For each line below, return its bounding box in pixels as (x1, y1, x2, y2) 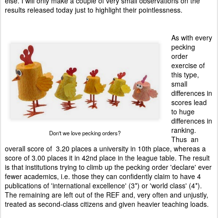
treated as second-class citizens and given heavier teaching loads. (5, 199, 209, 209)
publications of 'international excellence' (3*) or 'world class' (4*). (5, 181, 202, 190)
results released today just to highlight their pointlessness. (5, 5, 182, 15)
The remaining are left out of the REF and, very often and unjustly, (5, 190, 208, 200)
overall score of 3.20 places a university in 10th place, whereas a (5, 144, 206, 153)
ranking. (171, 125, 196, 135)
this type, (171, 70, 199, 79)
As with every (171, 33, 212, 42)
